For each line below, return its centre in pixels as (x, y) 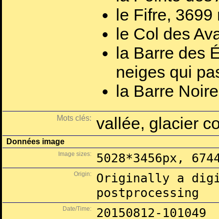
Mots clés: (74, 118)
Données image (35, 142)
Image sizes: (75, 154)
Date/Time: (77, 209)
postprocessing (148, 193)
